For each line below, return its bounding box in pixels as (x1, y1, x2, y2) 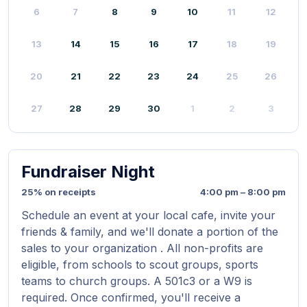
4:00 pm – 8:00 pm (200, 186, 286, 197)
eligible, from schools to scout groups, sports (21, 258, 258, 271)
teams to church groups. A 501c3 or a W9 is (21, 274, 252, 288)
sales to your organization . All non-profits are (21, 241, 263, 255)
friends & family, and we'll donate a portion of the (21, 225, 278, 238)
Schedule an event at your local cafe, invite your (21, 208, 275, 222)
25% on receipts (21, 186, 96, 197)
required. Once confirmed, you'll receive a (21, 291, 241, 304)
